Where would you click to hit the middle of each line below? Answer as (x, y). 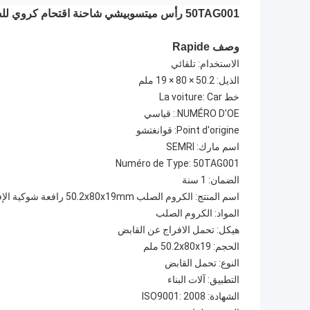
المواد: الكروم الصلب (198, 213)
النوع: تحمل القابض (202, 263)
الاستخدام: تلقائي (205, 64)
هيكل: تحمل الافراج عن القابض (179, 230)
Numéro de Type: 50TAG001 (177, 164)
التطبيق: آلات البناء (203, 280)
